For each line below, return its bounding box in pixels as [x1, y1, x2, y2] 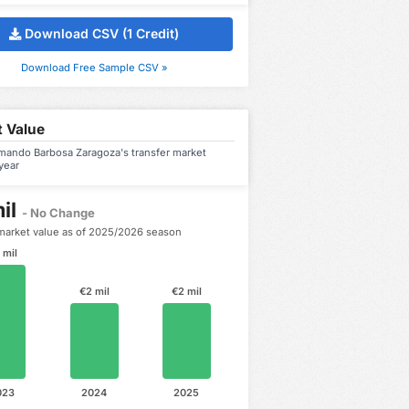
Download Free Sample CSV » [20, 60, 168, 74]
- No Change [22, 204, 96, 220]
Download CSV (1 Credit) [25, 26, 180, 42]
